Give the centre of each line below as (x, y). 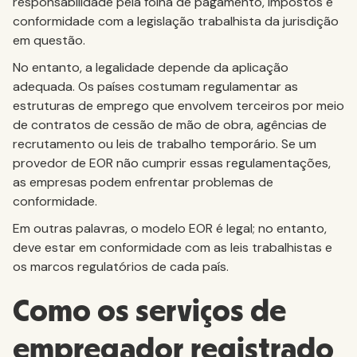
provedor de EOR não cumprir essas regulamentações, (172, 163)
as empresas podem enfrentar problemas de (143, 182)
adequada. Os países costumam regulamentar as (155, 86)
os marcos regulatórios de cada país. (121, 267)
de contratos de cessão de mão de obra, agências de (170, 125)
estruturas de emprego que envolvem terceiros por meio (178, 106)
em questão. (49, 40)
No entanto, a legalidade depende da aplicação (151, 67)
